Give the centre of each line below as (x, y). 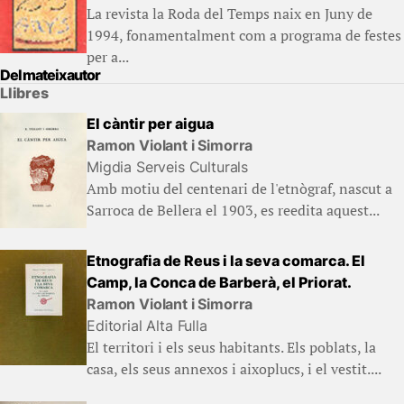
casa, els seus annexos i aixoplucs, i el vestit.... (234, 369)
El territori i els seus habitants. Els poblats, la (231, 347)
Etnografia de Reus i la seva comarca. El (226, 261)
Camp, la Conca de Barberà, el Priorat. (219, 282)
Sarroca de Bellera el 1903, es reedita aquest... (233, 210)
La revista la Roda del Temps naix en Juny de (230, 14)
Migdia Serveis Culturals (168, 167)
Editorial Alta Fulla (147, 326)
